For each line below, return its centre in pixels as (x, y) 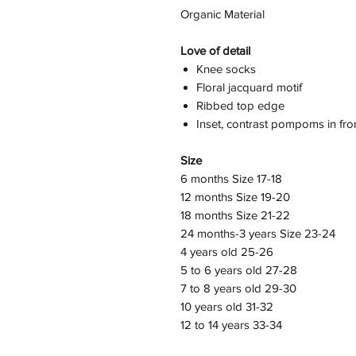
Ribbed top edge (240, 106)
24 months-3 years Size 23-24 (258, 234)
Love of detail (215, 51)
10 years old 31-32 (227, 307)
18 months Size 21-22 (235, 215)
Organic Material (222, 14)
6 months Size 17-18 (231, 179)
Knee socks (226, 69)
